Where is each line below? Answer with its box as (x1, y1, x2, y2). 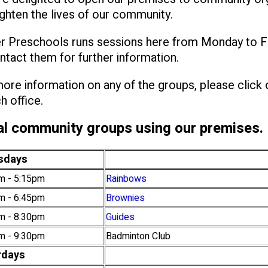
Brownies (106, 191, 145, 206)
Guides (106, 210, 135, 225)
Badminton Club (106, 229, 170, 244)
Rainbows (106, 172, 147, 187)
